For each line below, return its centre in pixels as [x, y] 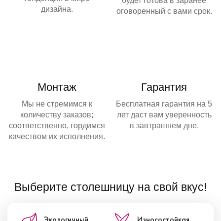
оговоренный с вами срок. [164, 11]
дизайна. [57, 9]
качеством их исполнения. [57, 137]
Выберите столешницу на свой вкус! [110, 187]
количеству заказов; [57, 115]
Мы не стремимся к [57, 104]
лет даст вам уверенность [164, 115]
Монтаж [57, 87]
